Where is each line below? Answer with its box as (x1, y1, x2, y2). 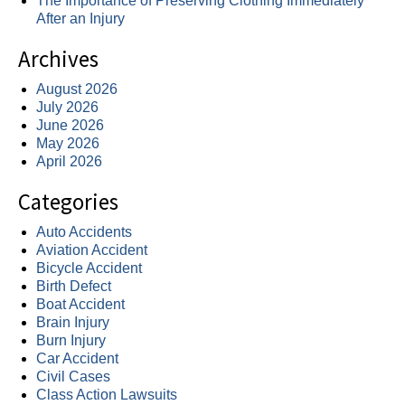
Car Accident (36, 351, 118, 367)
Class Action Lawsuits (36, 387, 177, 403)
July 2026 (36, 99, 99, 116)
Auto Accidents (36, 224, 132, 240)
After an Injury (36, 11, 125, 27)
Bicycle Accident (36, 260, 142, 277)
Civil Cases (36, 369, 110, 385)
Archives (18, 44, 99, 74)
